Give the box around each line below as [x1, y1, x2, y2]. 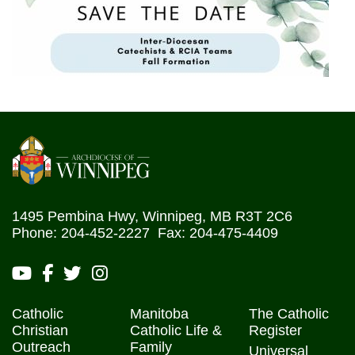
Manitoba [130, 306, 189, 322]
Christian [12, 323, 68, 338]
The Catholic [248, 306, 329, 322]
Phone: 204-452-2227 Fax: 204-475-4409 [12, 225, 278, 241]
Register [248, 323, 302, 338]
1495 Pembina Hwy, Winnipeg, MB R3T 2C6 [12, 208, 292, 224]
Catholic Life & [130, 323, 223, 338]
